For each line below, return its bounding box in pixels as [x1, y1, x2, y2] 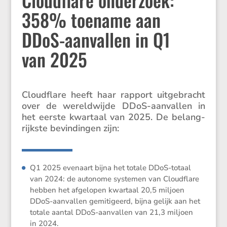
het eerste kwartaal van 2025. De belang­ [21, 111, 206, 124]
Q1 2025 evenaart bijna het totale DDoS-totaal [30, 163, 192, 173]
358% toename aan [21, 6, 161, 33]
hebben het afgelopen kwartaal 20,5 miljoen [30, 185, 185, 196]
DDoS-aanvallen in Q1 [21, 26, 170, 53]
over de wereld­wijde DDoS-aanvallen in [21, 100, 206, 112]
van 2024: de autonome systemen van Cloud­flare [30, 174, 200, 184]
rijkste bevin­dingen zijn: [21, 122, 122, 135]
